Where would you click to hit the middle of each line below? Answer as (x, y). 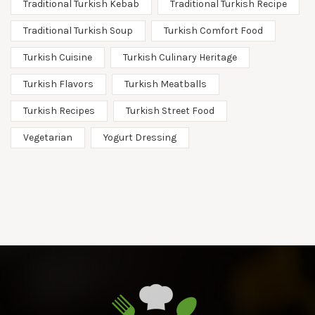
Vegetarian (48, 137)
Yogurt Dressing (140, 137)
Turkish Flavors (58, 84)
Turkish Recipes (59, 110)
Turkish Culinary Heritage (180, 57)
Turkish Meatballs (166, 84)
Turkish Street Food (170, 110)
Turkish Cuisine (58, 57)
